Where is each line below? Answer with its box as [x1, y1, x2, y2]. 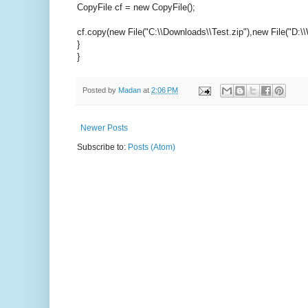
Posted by [82, 85, 118, 94]
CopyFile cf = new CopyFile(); [77, 1, 195, 12]
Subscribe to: [77, 142, 128, 153]
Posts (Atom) [128, 142, 175, 153]
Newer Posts [80, 123, 128, 133]
